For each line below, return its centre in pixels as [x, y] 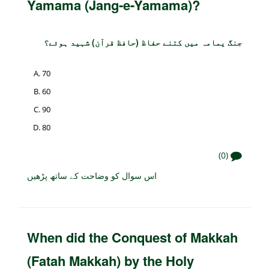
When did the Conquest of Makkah [132, 237]
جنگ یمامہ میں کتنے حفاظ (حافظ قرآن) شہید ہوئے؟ [143, 42]
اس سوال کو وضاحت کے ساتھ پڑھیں [92, 176]
